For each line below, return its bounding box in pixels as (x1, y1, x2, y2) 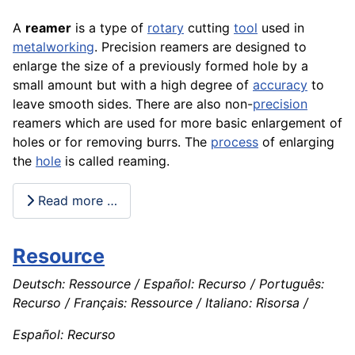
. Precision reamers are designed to (94, 38, 307, 55)
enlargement (251, 114, 326, 131)
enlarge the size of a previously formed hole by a (13, 57, 308, 74)
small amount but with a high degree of (13, 76, 253, 93)
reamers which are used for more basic (13, 114, 251, 131)
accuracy (253, 76, 307, 93)
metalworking (13, 38, 94, 55)
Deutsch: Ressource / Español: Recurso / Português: (13, 275, 324, 292)
